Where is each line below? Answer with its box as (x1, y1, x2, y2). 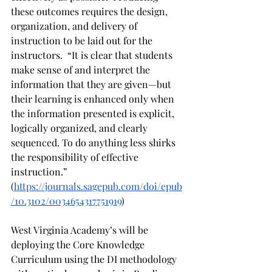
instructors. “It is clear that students (11, 48, 175, 61)
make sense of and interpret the (11, 63, 152, 76)
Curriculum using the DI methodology (11, 252, 179, 265)
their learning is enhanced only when (11, 92, 177, 105)
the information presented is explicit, (11, 106, 177, 120)
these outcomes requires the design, (11, 4, 170, 18)
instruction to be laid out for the (11, 33, 155, 47)
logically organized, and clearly (11, 121, 150, 134)
